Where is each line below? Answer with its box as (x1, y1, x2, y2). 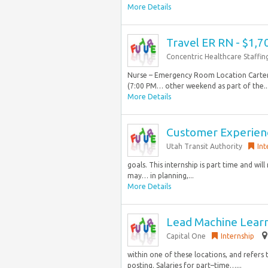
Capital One (166, 232, 206, 240)
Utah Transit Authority (166, 142, 242, 150)
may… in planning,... (127, 172, 194, 179)
